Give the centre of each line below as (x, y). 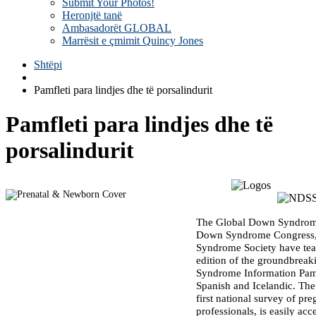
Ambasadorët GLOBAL (117, 28)
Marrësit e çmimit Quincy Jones (133, 41)
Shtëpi (48, 65)
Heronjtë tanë (92, 15)
